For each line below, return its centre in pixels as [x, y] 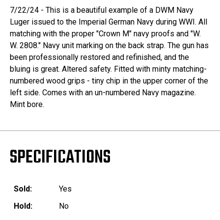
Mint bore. [27, 105]
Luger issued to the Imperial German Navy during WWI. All [109, 22]
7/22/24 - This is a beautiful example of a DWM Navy [102, 10]
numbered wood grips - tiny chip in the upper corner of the [109, 81]
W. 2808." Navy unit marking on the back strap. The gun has [109, 46]
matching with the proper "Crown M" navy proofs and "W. [105, 34]
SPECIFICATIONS [60, 158]
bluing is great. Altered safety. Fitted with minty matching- [108, 69]
